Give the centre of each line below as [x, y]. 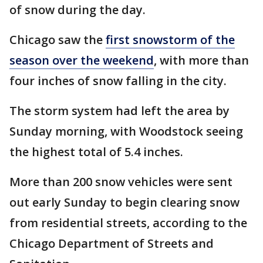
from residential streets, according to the [128, 223]
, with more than [201, 60]
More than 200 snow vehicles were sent [121, 182]
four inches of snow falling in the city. [118, 81]
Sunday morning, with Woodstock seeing [126, 131]
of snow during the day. [77, 10]
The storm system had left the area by [119, 111]
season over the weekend [82, 60]
